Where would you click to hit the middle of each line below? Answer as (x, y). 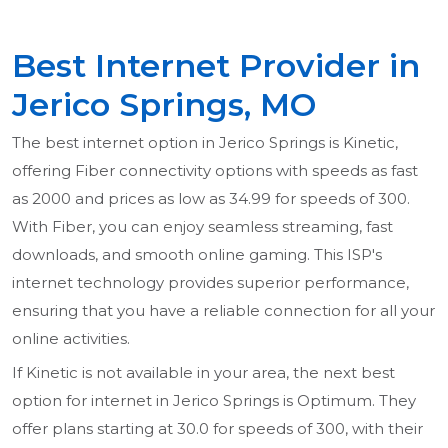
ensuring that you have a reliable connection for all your (223, 311)
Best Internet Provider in (216, 66)
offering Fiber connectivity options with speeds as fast (215, 171)
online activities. (71, 339)
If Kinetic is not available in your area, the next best (203, 373)
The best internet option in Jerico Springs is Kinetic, (205, 143)
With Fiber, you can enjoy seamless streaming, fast (202, 227)
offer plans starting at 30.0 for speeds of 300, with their (217, 429)
